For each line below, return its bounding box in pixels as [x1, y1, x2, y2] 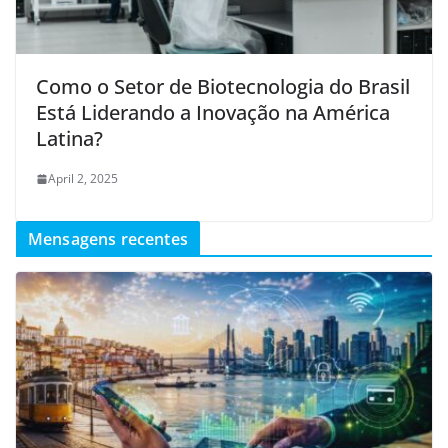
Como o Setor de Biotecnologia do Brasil [36, 73, 410, 101]
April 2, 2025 [48, 170, 118, 188]
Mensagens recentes [28, 228, 188, 251]
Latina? [36, 125, 103, 153]
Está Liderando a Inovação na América [36, 99, 390, 127]
